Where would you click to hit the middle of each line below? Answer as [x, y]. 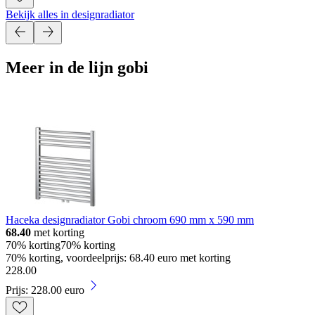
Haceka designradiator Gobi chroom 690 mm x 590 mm [130, 220]
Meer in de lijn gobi [77, 68]
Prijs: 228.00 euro [45, 290]
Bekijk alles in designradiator [70, 15]
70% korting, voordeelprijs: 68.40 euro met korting [118, 258]
